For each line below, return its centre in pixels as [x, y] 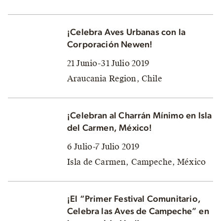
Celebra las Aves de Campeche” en [138, 211]
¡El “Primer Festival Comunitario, [134, 199]
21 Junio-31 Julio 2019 [109, 63]
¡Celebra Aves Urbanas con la [127, 32]
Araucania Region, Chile [115, 78]
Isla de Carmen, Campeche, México [137, 162]
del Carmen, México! [110, 128]
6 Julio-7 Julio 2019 [104, 147]
